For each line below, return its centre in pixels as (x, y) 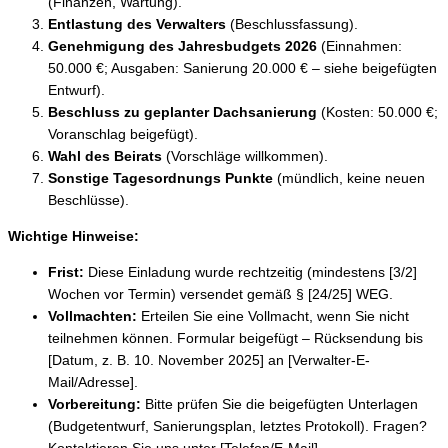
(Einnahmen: (359, 46)
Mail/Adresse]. (93, 382)
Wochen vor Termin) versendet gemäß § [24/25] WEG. (220, 294)
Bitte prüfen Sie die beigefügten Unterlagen (279, 404)
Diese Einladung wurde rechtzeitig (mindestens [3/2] (250, 272)
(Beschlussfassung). (292, 24)
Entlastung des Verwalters (137, 24)
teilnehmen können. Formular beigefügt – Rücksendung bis (235, 338)
